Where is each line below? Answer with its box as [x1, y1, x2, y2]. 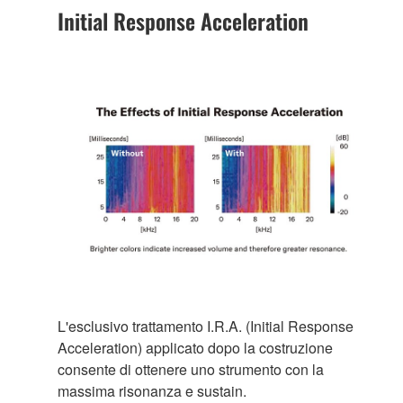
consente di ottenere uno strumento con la [58, 358, 324, 380]
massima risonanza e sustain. [58, 380, 246, 401]
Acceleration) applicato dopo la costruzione [58, 336, 333, 358]
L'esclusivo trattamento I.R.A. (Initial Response [58, 315, 354, 336]
